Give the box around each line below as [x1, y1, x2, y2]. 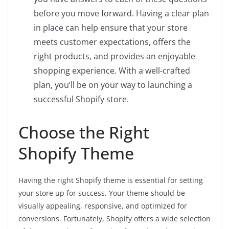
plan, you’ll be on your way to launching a [34, 79, 192, 90]
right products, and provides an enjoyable [34, 51, 195, 62]
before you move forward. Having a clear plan [34, 8, 209, 19]
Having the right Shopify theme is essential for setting [18, 175, 203, 185]
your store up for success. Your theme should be [18, 188, 185, 198]
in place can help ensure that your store [34, 22, 188, 33]
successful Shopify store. [34, 94, 129, 105]
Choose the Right [18, 121, 149, 143]
